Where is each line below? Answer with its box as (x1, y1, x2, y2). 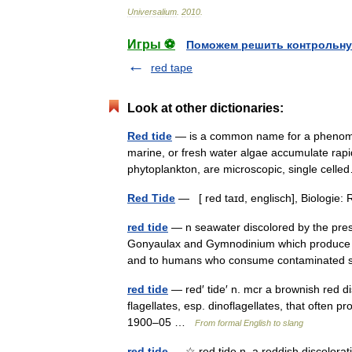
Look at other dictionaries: (127, 101, 284, 115)
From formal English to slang (195, 318, 303, 328)
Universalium (127, 7, 177, 16)
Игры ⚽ (127, 38, 175, 51)
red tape (151, 61, 192, 74)
